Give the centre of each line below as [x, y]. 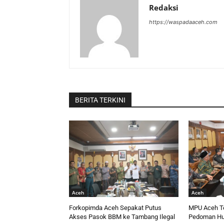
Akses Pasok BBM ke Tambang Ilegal [122, 217]
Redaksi [164, 8]
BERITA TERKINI [100, 100]
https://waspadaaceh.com [183, 22]
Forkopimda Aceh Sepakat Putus [115, 208]
